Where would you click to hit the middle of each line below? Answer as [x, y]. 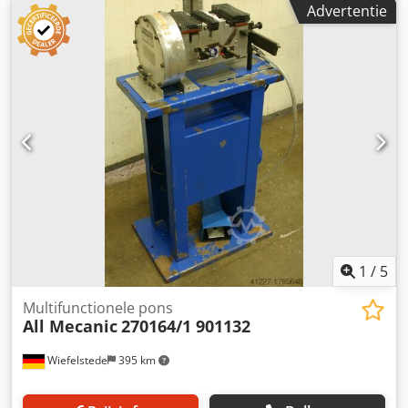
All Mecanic [70, 326]
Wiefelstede [76, 360]
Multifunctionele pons [98, 307]
